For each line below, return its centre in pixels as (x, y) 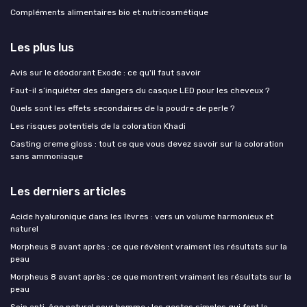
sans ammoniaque (47, 157)
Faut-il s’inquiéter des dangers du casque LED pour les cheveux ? (140, 91)
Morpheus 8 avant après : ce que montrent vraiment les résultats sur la (151, 277)
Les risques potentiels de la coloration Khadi (98, 126)
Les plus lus (42, 48)
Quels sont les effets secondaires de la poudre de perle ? (122, 109)
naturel (24, 229)
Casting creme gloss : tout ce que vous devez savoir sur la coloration (147, 144)
